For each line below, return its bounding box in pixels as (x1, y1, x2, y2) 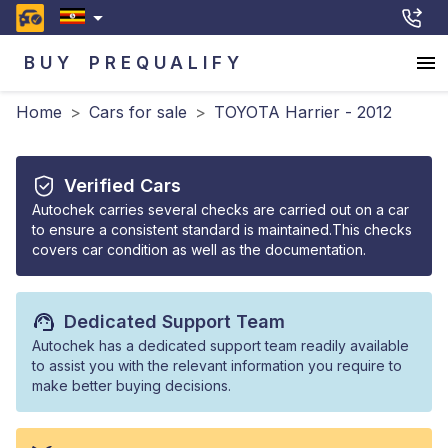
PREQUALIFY (89, 52, 244, 73)
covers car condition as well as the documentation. (32, 241, 366, 258)
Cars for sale (89, 102, 187, 122)
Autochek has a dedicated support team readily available (32, 337, 409, 354)
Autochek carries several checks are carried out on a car (32, 201, 409, 218)
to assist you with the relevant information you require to (32, 357, 402, 374)
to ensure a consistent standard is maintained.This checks (32, 221, 412, 238)
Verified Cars (64, 175, 181, 196)
